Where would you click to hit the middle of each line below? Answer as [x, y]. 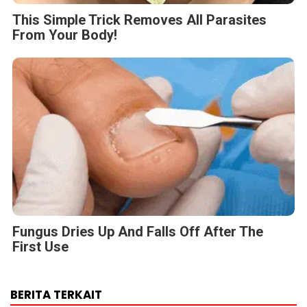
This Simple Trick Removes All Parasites [139, 20]
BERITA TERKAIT [56, 295]
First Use [40, 247]
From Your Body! [65, 35]
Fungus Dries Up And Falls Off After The [138, 232]
